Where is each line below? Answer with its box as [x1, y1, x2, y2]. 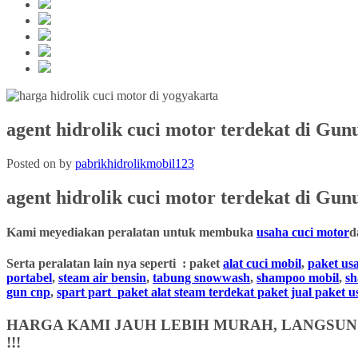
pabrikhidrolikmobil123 [75, 156, 194, 170]
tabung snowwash [153, 271, 250, 285]
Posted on [6, 156, 59, 170]
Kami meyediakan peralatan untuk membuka [6, 225, 257, 239]
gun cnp [6, 285, 50, 300]
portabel [6, 271, 52, 285]
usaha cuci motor [257, 225, 349, 239]
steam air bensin [58, 271, 146, 285]
